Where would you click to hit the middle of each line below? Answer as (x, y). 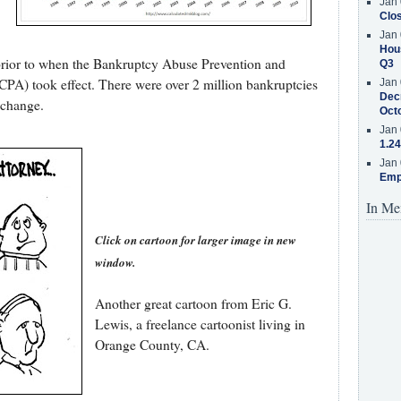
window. (115, 262)
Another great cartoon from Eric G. (193, 303)
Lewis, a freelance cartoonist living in (200, 324)
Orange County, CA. (152, 344)
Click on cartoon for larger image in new (195, 239)
